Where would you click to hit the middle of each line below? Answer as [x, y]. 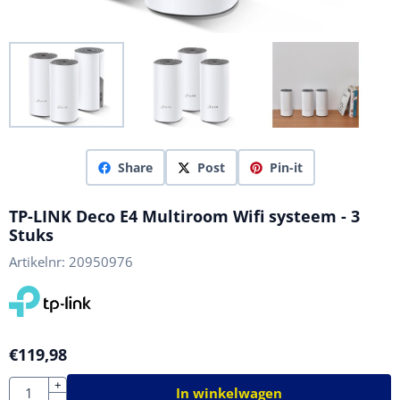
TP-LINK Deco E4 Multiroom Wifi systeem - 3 [184, 217]
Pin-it [286, 168]
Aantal [27, 385]
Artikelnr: [37, 262]
